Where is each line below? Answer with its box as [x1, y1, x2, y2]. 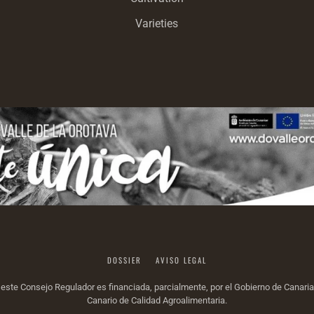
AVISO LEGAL [156, 254, 207, 266]
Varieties [135, 17, 179, 31]
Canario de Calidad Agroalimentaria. [87, 295, 227, 306]
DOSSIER [107, 254, 142, 266]
